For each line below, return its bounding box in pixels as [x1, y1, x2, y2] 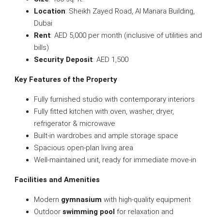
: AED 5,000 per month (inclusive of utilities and [51, 31, 202, 40]
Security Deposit [34, 55, 93, 64]
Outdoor [34, 207, 62, 216]
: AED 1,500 [93, 55, 128, 64]
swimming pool [62, 207, 115, 216]
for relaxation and [115, 207, 173, 216]
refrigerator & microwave [34, 119, 115, 128]
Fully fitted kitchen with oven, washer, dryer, [34, 107, 174, 116]
